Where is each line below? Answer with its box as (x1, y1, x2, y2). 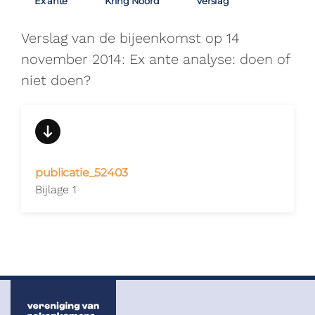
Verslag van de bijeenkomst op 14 (21, 30, 240, 46)
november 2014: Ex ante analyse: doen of (21, 51, 290, 67)
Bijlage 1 (35, 183, 77, 196)
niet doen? (21, 72, 91, 89)
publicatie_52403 (35, 166, 128, 179)
